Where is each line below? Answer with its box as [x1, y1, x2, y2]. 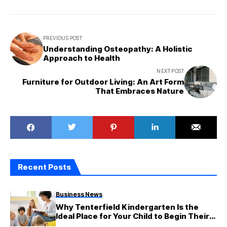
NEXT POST [157, 68, 184, 74]
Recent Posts [18, 162, 71, 172]
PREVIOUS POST [43, 35, 83, 42]
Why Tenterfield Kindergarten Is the [56, 202, 199, 212]
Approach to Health [43, 53, 120, 63]
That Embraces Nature [95, 86, 184, 96]
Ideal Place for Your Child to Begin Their [56, 211, 209, 221]
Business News [56, 190, 102, 198]
